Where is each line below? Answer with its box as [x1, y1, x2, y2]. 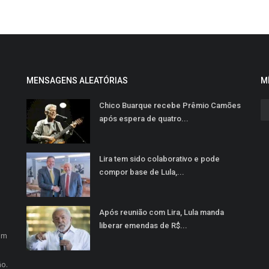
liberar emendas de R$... [99, 221, 187, 230]
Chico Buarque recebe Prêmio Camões [99, 101, 241, 110]
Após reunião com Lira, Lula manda [99, 208, 224, 217]
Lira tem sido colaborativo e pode [99, 154, 220, 163]
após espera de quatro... [99, 114, 189, 123]
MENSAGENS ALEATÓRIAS [26, 76, 128, 85]
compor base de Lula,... [99, 168, 184, 177]
